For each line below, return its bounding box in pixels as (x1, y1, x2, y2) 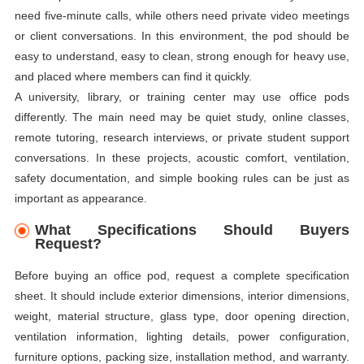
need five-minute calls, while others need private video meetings (14, 9, 350, 23)
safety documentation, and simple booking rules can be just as (14, 171, 350, 185)
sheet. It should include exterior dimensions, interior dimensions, (14, 288, 350, 302)
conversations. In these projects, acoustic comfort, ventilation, (14, 151, 350, 165)
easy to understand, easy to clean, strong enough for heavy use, (14, 50, 350, 63)
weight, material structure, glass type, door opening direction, (14, 309, 350, 323)
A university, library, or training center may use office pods (14, 90, 350, 104)
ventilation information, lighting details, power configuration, (14, 329, 350, 343)
